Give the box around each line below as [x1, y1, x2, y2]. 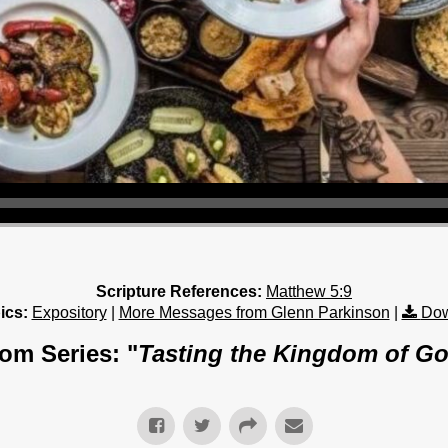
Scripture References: [96, 283, 262, 301]
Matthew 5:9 [266, 283, 352, 301]
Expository [31, 304, 107, 322]
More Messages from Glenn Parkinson [118, 304, 390, 322]
